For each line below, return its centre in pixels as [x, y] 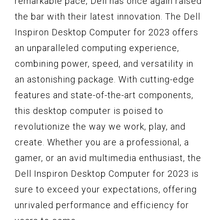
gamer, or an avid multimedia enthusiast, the [108, 158]
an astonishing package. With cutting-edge [105, 79]
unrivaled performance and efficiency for [102, 205]
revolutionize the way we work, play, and [100, 126]
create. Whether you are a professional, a [102, 142]
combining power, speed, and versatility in [104, 63]
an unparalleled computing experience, [97, 48]
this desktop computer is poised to [89, 110]
